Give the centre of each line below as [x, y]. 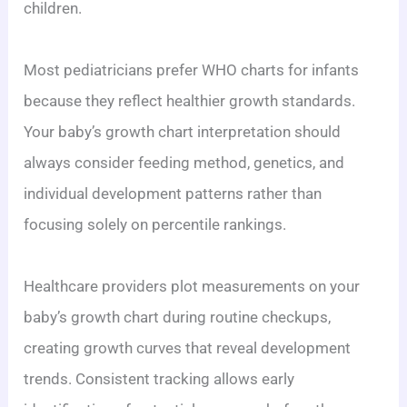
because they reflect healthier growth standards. [190, 100]
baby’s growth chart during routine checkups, [178, 317]
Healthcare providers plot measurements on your [192, 286]
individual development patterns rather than [173, 193]
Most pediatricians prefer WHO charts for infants [192, 69]
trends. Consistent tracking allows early [159, 378]
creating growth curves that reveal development [188, 347]
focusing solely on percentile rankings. [155, 224]
